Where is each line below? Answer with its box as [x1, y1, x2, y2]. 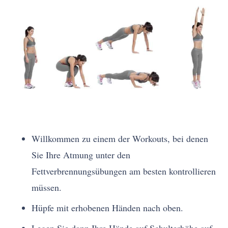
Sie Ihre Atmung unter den [32, 149, 131, 161]
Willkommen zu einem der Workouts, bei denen [32, 132, 209, 145]
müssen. [32, 181, 62, 194]
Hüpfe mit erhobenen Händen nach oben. [32, 202, 184, 214]
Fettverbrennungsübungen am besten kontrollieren [32, 165, 216, 178]
